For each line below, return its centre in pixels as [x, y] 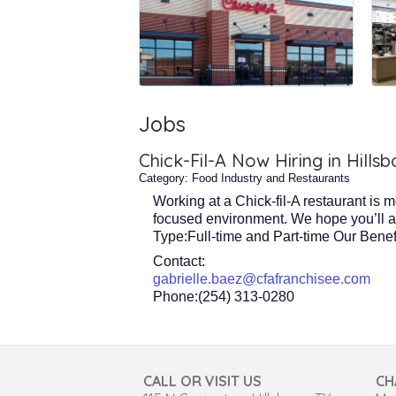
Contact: [179, 261]
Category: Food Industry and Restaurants [244, 178]
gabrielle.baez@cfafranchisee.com [262, 278]
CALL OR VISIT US [202, 381]
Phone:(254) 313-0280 [224, 296]
